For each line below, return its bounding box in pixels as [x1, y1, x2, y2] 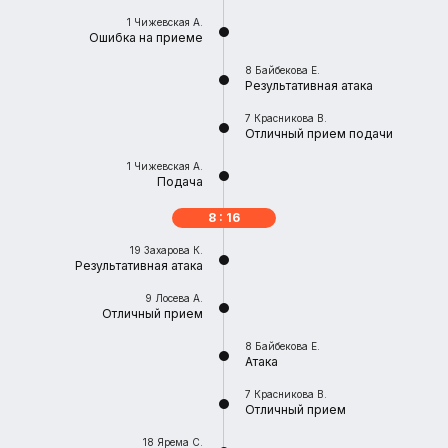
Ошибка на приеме [89, 30, 203, 45]
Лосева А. [155, 292, 203, 304]
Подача [157, 174, 203, 189]
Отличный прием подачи [245, 126, 393, 141]
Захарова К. [144, 244, 203, 256]
